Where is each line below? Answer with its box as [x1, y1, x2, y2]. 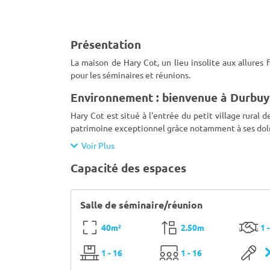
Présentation [71, 37, 141, 52]
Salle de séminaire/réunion [80, 198, 202, 211]
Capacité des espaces [71, 160, 186, 175]
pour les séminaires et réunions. [71, 69, 190, 80]
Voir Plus [78, 140, 115, 151]
